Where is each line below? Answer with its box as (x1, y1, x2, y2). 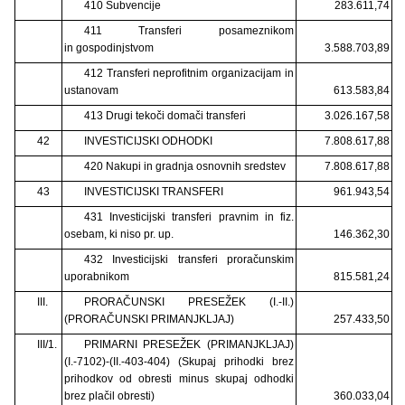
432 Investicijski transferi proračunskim (83, 252, 294, 266)
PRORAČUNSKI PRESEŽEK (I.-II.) (83, 295, 294, 308)
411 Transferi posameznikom (83, 24, 294, 37)
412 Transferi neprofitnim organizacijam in (83, 66, 294, 80)
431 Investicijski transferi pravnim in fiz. (83, 210, 294, 223)
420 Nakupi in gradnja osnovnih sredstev (83, 159, 286, 173)
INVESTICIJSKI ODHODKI (83, 134, 212, 147)
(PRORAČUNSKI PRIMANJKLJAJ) (64, 312, 234, 325)
